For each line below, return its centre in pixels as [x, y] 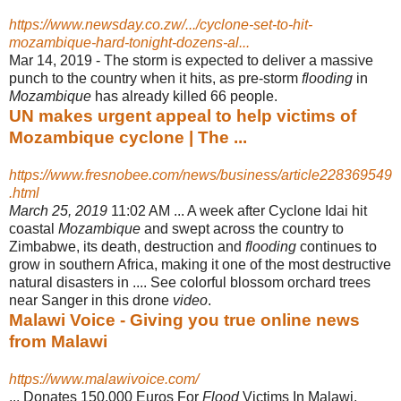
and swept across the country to [242, 228]
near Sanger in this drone [91, 300]
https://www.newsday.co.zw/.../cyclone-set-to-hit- [161, 24]
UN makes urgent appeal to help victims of [183, 115]
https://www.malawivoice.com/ [104, 379]
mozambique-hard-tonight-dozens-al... [129, 42]
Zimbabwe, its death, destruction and [127, 246]
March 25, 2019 [58, 210]
